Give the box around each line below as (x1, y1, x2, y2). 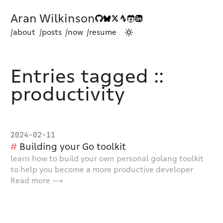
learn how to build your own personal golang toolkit (10, 154, 204, 164)
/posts (39, 28, 62, 37)
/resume (87, 28, 117, 37)
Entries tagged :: (10, 65, 164, 88)
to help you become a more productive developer (10, 165, 194, 175)
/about (10, 28, 36, 37)
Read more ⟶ (10, 176, 64, 186)
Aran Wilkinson (10, 11, 96, 26)
